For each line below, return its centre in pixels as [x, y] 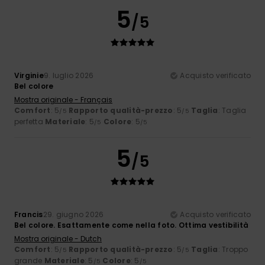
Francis [29, 214]
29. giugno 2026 [73, 214]
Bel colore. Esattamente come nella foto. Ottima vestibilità [132, 225]
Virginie [29, 75]
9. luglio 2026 [69, 75]
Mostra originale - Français [63, 99]
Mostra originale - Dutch [58, 238]
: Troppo [233, 249]
